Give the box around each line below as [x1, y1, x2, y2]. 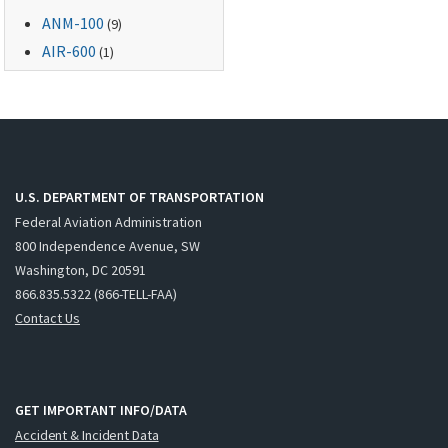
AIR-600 [42, 40, 97, 61]
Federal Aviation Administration [15, 212, 202, 231]
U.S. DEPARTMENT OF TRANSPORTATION [15, 188, 264, 207]
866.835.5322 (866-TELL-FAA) [15, 284, 177, 303]
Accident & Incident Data [15, 425, 159, 444]
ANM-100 [42, 12, 105, 33]
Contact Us [15, 308, 80, 327]
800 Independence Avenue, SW [15, 236, 200, 255]
